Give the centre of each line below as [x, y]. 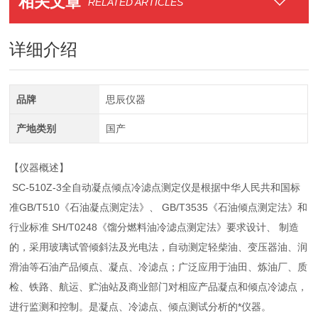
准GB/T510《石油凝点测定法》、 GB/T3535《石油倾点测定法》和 [159, 207]
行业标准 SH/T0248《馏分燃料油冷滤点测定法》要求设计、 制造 [154, 227]
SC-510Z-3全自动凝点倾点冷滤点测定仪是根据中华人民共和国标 [155, 187]
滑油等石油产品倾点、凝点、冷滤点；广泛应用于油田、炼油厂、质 [159, 267]
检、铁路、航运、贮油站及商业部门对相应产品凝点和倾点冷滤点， [159, 287]
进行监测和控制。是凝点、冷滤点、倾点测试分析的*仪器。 [141, 307]
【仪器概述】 [39, 168]
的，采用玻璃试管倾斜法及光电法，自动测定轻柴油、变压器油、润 [159, 247]
